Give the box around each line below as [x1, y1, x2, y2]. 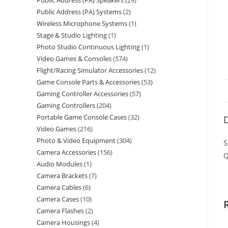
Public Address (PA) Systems [37, 7, 122, 16]
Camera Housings [37, 218, 90, 227]
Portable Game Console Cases [37, 112, 127, 122]
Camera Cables [37, 183, 81, 192]
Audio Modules [37, 159, 82, 168]
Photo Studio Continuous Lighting [37, 42, 140, 51]
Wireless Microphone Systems [37, 19, 127, 28]
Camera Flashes [37, 206, 84, 215]
